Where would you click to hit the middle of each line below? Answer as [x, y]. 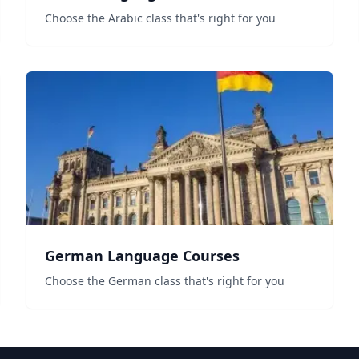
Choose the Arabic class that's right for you [160, 18]
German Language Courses [142, 256]
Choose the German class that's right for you [165, 281]
